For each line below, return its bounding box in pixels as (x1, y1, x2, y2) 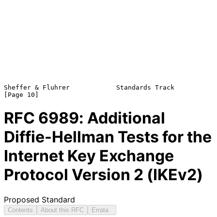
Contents (8, 206, 33, 214)
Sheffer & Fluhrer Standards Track (4, 83, 174, 91)
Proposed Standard (4, 194, 75, 204)
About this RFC (41, 206, 84, 214)
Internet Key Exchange (4, 146, 174, 166)
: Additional (79, 108, 165, 128)
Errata (92, 206, 112, 214)
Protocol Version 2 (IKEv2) (4, 165, 203, 185)
